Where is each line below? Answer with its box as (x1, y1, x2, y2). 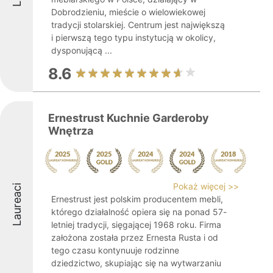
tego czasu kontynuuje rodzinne (51, 245, 179, 255)
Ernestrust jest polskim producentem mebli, (51, 194, 223, 204)
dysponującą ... (51, 45, 112, 55)
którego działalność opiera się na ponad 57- (51, 207, 227, 217)
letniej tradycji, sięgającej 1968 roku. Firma (51, 219, 221, 230)
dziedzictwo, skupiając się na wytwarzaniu (51, 258, 221, 268)
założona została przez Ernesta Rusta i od (51, 232, 218, 243)
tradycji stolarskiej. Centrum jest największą (51, 19, 225, 30)
